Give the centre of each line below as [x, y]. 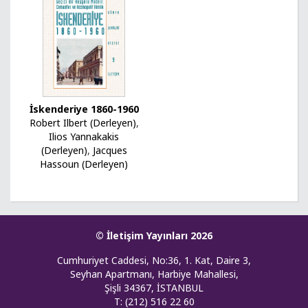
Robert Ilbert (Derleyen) [82, 123]
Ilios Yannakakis [84, 137]
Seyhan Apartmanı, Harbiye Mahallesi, [154, 274]
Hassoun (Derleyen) [84, 164]
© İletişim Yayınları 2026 [154, 236]
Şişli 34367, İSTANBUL [154, 288]
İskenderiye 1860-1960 [84, 109]
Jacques [110, 151]
